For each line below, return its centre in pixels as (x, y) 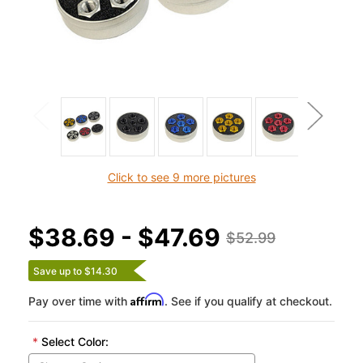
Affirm (147, 300)
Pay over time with (79, 301)
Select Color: (73, 342)
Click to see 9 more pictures (181, 177)
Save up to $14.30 (75, 271)
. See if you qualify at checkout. (248, 301)
